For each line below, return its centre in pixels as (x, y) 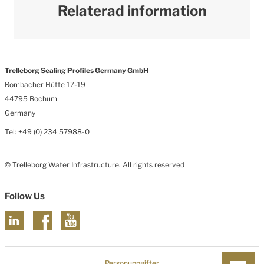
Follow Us (25, 196)
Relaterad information (132, 11)
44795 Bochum (31, 98)
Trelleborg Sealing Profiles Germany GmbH (77, 70)
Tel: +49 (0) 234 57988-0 (47, 131)
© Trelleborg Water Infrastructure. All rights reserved (95, 164)
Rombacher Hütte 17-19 (45, 84)
